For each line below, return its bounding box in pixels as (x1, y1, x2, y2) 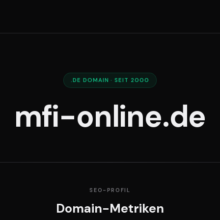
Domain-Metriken (56, 200, 164, 217)
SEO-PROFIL (89, 186, 131, 193)
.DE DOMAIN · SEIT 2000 (71, 76, 149, 84)
